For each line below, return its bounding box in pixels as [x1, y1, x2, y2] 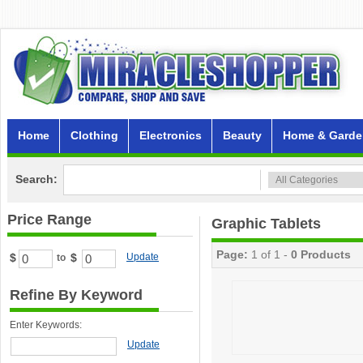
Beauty [222, 129, 262, 142]
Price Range [7, 211, 92, 228]
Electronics [139, 129, 202, 142]
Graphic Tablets [211, 216, 321, 232]
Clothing [70, 129, 118, 142]
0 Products [291, 248, 351, 261]
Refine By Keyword [10, 287, 143, 303]
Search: [15, 173, 58, 186]
